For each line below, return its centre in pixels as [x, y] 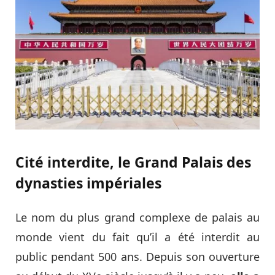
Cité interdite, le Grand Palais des [133, 162]
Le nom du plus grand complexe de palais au [137, 218]
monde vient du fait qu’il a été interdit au [137, 237]
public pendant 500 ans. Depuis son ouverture [137, 257]
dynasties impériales [88, 183]
